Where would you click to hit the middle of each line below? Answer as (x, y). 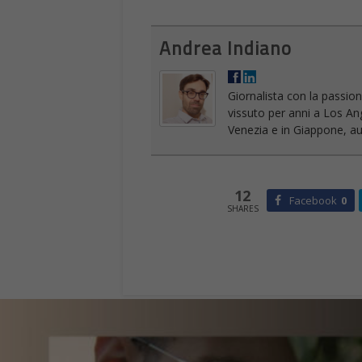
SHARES (242, 209)
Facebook (313, 200)
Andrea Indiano (225, 48)
